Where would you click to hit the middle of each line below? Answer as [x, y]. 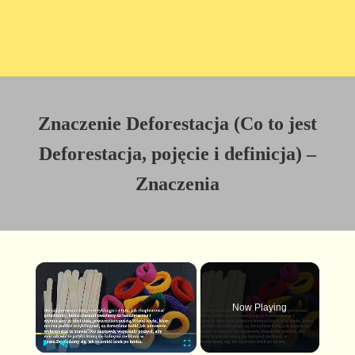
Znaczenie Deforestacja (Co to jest [177, 124]
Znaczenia [177, 184]
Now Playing [260, 307]
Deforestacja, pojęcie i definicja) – [177, 154]
